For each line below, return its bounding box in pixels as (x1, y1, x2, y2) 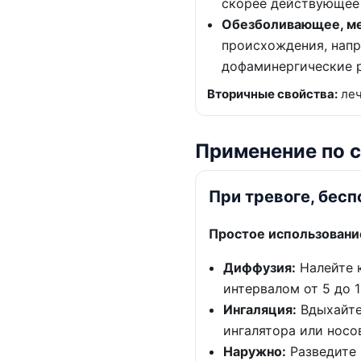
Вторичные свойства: (207, 85, 338, 102)
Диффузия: (223, 259, 296, 276)
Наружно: (223, 342, 286, 359)
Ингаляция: (223, 301, 297, 317)
